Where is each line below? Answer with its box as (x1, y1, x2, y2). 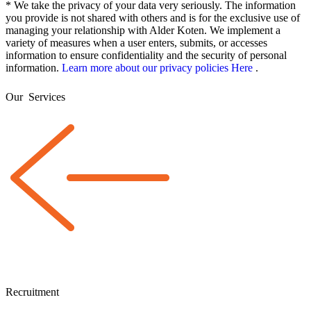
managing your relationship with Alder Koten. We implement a (6, 24, 280, 37)
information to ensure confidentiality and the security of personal (6, 49, 287, 62)
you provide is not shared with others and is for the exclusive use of (6, 12, 300, 24)
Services (26, 91, 65, 103)
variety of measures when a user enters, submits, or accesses (6, 37, 267, 49)
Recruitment (6, 285, 59, 298)
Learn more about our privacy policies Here (62, 62, 255, 74)
